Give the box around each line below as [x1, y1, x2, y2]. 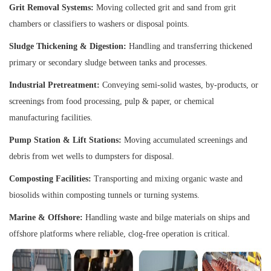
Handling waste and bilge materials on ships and [83, 212, 250, 222]
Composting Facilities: [9, 174, 91, 183]
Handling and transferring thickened [126, 41, 252, 51]
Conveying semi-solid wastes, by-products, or [100, 80, 258, 90]
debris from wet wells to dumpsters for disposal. [9, 151, 174, 161]
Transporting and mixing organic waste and [91, 174, 243, 183]
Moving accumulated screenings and [122, 135, 247, 145]
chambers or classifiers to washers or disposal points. [9, 19, 189, 28]
